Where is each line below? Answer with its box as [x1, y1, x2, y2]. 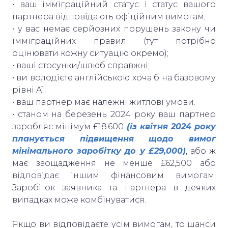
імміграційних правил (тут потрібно [12, 36, 216, 46]
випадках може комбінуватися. [12, 194, 148, 205]
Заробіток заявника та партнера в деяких [12, 182, 216, 192]
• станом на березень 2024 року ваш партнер [12, 109, 216, 119]
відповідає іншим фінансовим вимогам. [12, 170, 216, 180]
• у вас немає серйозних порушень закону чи [12, 23, 216, 34]
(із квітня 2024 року [126, 121, 216, 131]
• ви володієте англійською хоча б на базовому [12, 72, 216, 82]
